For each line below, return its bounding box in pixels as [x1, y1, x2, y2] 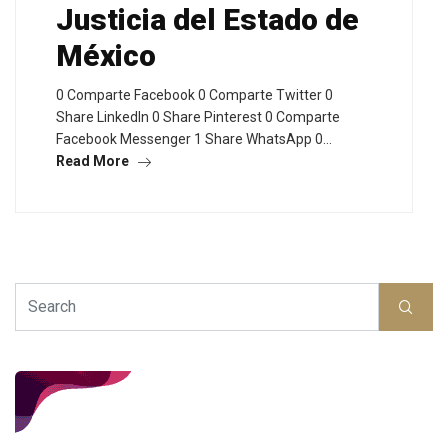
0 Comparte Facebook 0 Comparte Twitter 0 [56, 87, 333, 103]
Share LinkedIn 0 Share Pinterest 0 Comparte [56, 109, 340, 125]
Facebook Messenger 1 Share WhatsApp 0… [56, 131, 332, 147]
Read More [56, 153, 132, 169]
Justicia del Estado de [56, 2, 359, 37]
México [56, 38, 156, 73]
